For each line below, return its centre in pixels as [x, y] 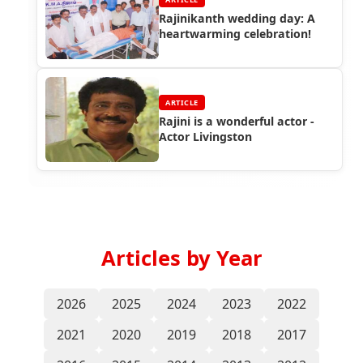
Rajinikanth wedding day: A [237, 19]
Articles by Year [181, 258]
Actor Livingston [205, 137]
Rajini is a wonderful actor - [237, 122]
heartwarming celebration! [235, 34]
